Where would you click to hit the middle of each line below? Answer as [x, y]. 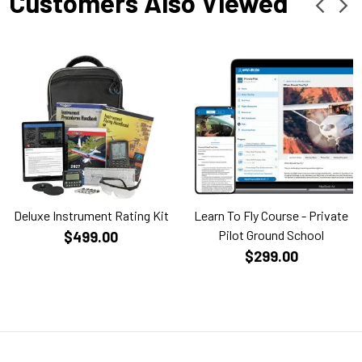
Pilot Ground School [271, 234]
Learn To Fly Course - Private [271, 215]
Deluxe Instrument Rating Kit [91, 215]
